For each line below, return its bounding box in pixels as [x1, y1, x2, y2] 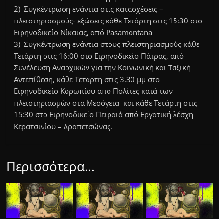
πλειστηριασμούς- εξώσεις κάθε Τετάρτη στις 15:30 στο [14, 16, 203, 26]
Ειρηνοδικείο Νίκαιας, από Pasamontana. [14, 27, 154, 38]
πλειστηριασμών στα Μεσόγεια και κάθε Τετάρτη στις [14, 98, 199, 108]
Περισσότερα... [6, 157, 95, 175]
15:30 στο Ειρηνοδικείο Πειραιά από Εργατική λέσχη [14, 109, 194, 120]
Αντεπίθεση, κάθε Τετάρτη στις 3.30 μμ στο [14, 74, 160, 85]
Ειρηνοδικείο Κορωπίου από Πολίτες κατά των [14, 86, 173, 96]
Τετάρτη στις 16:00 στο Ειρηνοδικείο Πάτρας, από [14, 51, 186, 61]
